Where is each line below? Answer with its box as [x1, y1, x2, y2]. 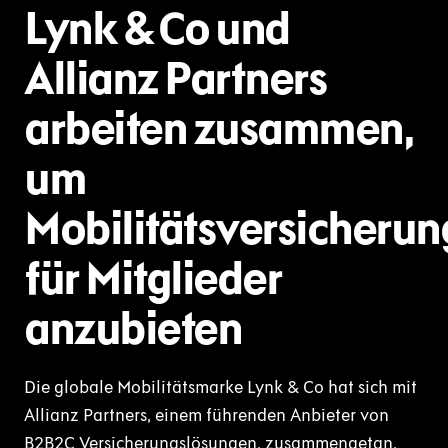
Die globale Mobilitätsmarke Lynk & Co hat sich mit [24, 376, 417, 399]
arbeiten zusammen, [24, 100, 413, 157]
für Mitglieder [24, 250, 281, 307]
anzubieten [24, 300, 241, 357]
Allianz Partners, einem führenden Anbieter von [24, 404, 389, 427]
